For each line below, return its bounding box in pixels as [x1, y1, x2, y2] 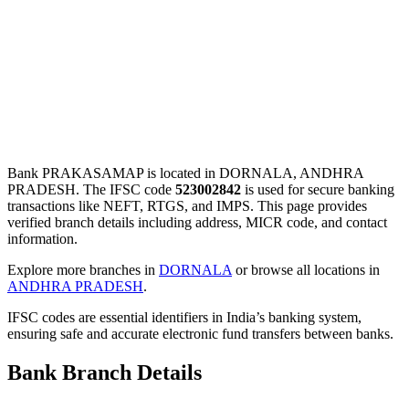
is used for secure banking [241, 181, 394, 197]
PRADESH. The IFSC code [7, 181, 175, 197]
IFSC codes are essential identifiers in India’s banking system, [7, 309, 362, 325]
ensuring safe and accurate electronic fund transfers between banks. [7, 325, 393, 341]
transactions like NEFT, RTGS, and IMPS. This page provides [7, 197, 367, 214]
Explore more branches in [7, 261, 159, 278]
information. [7, 230, 78, 246]
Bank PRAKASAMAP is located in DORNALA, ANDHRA [7, 164, 363, 181]
